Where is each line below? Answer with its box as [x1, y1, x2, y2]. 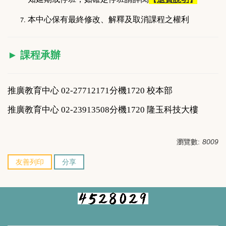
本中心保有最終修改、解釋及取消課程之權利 [28, 15, 189, 25]
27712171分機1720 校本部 [73, 86, 173, 96]
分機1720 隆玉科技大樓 [109, 105, 198, 115]
